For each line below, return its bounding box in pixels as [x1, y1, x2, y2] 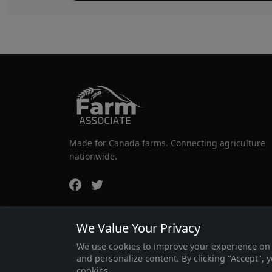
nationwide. [69, 151, 117, 163]
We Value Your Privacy [76, 220, 200, 236]
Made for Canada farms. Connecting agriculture [69, 137, 265, 149]
